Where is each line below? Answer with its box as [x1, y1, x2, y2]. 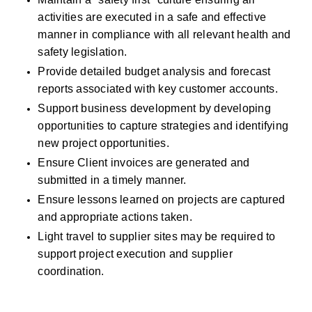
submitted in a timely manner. [38, 174, 189, 186]
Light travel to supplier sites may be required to [38, 231, 276, 242]
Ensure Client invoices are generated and [38, 157, 250, 169]
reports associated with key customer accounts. [38, 83, 281, 95]
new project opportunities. [38, 137, 169, 149]
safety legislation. [38, 46, 130, 58]
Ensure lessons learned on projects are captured [38, 194, 286, 205]
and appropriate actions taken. [38, 211, 196, 223]
